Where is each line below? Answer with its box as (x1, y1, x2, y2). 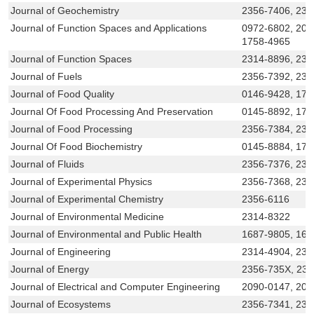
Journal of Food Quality (11, 88, 115, 100)
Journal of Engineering (11, 245, 111, 257)
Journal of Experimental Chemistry (11, 193, 164, 205)
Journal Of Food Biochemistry (11, 140, 143, 152)
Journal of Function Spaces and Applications (11, 22, 207, 34)
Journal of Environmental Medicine (11, 210, 165, 222)
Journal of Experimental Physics (11, 175, 153, 187)
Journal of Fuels (11, 70, 83, 82)
